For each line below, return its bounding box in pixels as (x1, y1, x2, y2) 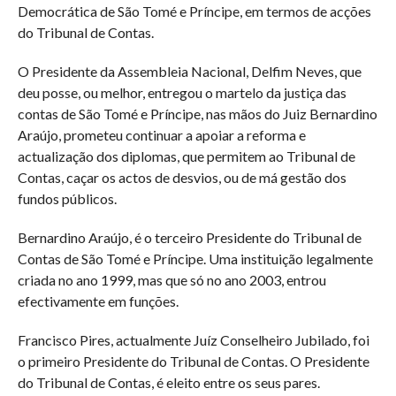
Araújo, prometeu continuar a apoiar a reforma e (17, 126, 306, 143)
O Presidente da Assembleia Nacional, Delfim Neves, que (17, 62, 362, 80)
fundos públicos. (17, 189, 117, 207)
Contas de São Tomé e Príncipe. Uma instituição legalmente (17, 249, 373, 267)
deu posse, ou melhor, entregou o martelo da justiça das (17, 83, 346, 101)
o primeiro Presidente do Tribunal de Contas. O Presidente (17, 352, 369, 369)
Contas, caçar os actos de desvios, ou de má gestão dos (17, 168, 346, 186)
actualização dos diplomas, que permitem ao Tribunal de (17, 147, 355, 164)
